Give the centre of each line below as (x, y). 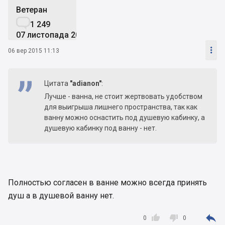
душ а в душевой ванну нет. (61, 196)
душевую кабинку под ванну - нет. (100, 128)
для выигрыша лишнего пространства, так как (121, 107)
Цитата (57, 84)
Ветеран (32, 10)
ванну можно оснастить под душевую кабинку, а (125, 118)
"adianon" (86, 84)
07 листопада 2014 (52, 35)
